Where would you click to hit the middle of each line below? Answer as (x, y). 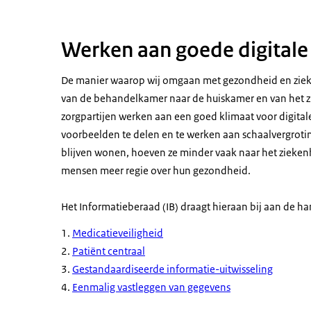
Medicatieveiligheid (118, 233)
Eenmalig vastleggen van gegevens (151, 287)
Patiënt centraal (109, 251)
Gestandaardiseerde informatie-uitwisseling (173, 269)
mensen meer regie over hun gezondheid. (156, 171)
